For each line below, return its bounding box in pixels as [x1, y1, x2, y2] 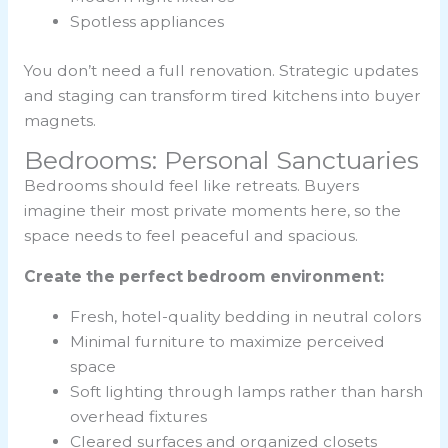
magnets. [23, 110, 96, 130]
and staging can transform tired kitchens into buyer [23, 85, 421, 105]
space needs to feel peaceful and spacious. [23, 226, 358, 246]
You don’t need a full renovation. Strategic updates [23, 60, 418, 80]
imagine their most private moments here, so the [23, 201, 401, 221]
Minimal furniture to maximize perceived [70, 332, 386, 352]
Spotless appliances [70, 12, 225, 32]
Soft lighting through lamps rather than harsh [70, 382, 424, 402]
